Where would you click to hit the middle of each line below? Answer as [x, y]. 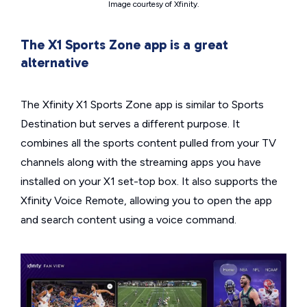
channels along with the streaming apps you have [141, 162]
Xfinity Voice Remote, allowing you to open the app [146, 200]
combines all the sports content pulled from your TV [148, 143]
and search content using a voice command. [128, 219]
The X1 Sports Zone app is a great [124, 44]
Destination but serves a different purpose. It [130, 123]
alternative [54, 62]
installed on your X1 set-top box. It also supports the [149, 181]
